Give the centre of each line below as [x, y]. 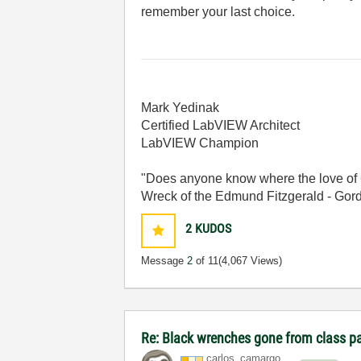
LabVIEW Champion [200, 143]
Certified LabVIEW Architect [221, 125]
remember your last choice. [220, 12]
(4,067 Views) [251, 261]
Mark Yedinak [180, 108]
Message [164, 261]
